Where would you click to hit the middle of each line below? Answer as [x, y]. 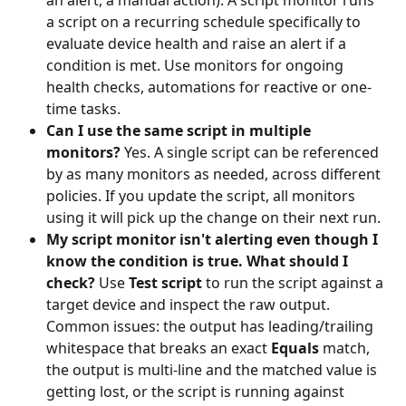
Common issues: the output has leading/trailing [212, 326]
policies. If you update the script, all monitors [203, 195]
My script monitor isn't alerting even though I [214, 239]
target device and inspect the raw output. [190, 304]
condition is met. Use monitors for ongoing [197, 65]
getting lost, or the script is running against [197, 391]
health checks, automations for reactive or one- [209, 87]
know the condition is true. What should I [199, 261]
